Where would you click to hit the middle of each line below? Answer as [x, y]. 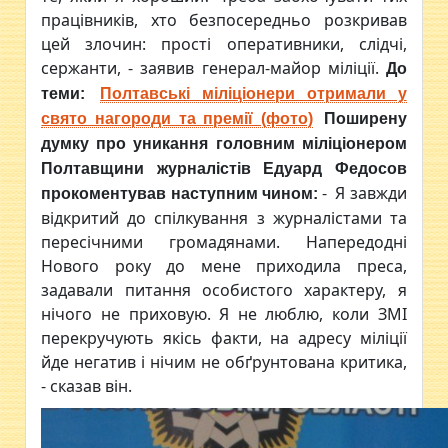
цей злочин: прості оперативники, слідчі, [224, 44]
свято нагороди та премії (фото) [177, 118]
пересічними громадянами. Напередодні [224, 242]
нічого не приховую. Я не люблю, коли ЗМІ [224, 314]
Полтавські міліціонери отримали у [253, 93]
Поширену [365, 118]
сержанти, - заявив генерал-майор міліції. [213, 68]
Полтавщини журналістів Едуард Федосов [224, 168]
